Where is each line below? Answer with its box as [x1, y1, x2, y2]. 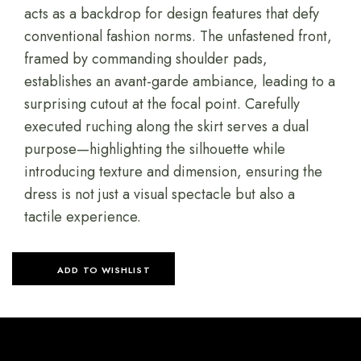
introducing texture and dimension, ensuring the [24, 160, 323, 182]
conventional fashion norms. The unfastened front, [24, 25, 333, 47]
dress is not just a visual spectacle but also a [24, 183, 296, 205]
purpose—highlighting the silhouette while [24, 138, 286, 160]
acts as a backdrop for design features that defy [24, 2, 320, 24]
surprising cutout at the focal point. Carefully [24, 93, 301, 114]
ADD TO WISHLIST [57, 263, 151, 276]
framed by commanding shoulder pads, [24, 48, 268, 69]
